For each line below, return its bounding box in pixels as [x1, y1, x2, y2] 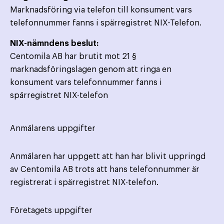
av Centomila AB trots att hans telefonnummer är [10, 165, 199, 174]
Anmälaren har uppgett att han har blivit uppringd [10, 152, 205, 161]
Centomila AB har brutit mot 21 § [10, 52, 136, 61]
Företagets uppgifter [10, 206, 92, 215]
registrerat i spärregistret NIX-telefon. [10, 178, 158, 187]
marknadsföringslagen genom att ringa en [10, 65, 171, 74]
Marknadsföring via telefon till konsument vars [10, 6, 192, 14]
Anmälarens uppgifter [10, 124, 95, 133]
